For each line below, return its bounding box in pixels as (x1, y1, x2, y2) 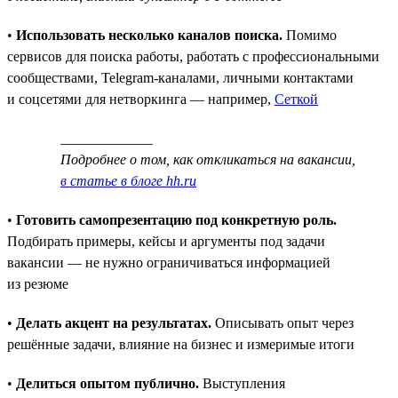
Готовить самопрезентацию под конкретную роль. (16, 211, 337, 227)
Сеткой (275, 91, 318, 107)
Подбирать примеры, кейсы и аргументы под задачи (7, 233, 325, 249)
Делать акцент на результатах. (16, 314, 211, 330)
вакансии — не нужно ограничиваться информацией (7, 254, 330, 270)
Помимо (283, 27, 337, 43)
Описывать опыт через (211, 314, 354, 330)
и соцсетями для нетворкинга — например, (7, 91, 275, 107)
